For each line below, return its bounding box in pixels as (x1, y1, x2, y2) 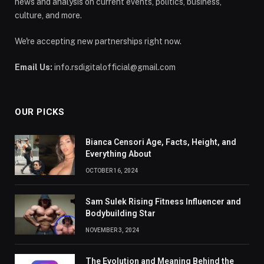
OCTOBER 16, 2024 (85, 167, 138, 174)
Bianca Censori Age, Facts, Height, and (85, 137, 236, 147)
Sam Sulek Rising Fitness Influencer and (85, 196, 241, 206)
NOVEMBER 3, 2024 (85, 226, 139, 233)
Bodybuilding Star (85, 208, 156, 218)
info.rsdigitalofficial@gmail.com (52, 62, 176, 72)
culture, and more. (15, 10, 82, 20)
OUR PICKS (15, 106, 65, 117)
